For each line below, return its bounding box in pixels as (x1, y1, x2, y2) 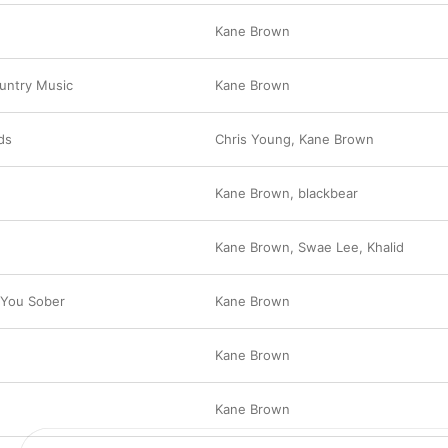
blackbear (298, 185, 358, 201)
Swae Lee (298, 239, 359, 255)
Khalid (367, 239, 404, 255)
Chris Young (215, 131, 291, 147)
